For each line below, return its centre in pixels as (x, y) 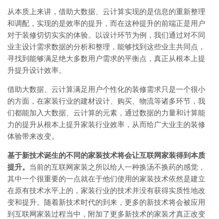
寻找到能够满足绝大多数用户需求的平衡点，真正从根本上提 (106, 58)
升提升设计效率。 (37, 70)
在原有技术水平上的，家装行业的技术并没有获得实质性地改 (106, 190)
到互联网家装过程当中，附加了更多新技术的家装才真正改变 (106, 214)
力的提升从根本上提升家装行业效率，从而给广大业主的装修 (106, 124)
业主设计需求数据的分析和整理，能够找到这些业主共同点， (106, 47)
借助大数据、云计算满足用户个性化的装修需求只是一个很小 (106, 89)
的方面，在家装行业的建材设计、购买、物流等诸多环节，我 (106, 101)
